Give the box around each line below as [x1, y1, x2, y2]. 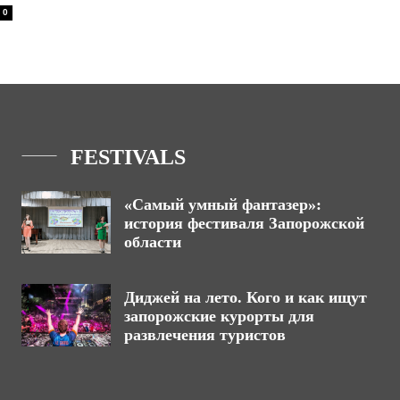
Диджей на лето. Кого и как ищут [124, 288, 367, 307]
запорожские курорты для [124, 307, 314, 326]
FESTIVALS [71, 146, 186, 170]
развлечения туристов [124, 326, 286, 345]
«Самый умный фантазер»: [124, 196, 321, 214]
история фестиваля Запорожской [124, 214, 364, 233]
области [124, 233, 181, 252]
